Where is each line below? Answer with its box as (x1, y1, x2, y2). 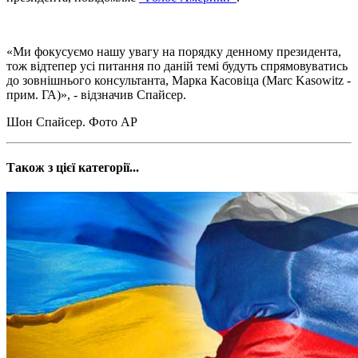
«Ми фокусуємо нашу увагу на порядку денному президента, (6, 44, 341, 58)
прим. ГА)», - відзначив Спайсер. (6, 87, 186, 101)
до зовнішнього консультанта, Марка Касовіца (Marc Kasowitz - (6, 73, 351, 87)
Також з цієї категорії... (6, 161, 139, 175)
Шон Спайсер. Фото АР (6, 114, 137, 129)
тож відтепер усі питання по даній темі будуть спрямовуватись (6, 58, 348, 73)
